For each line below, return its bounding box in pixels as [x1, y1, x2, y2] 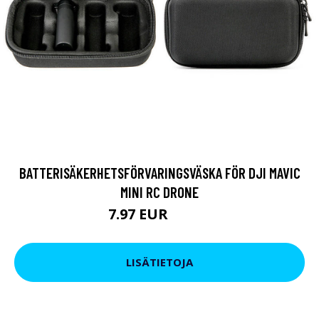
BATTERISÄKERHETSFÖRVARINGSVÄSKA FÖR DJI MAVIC [19, 163, 300, 182]
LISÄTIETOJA [126, 255, 193, 270]
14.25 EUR [171, 209, 211, 222]
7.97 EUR [108, 204, 172, 224]
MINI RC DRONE [120, 182, 199, 201]
